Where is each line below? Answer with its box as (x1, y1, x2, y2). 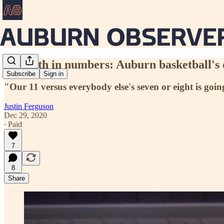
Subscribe (6, 70, 35, 78)
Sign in (43, 70, 63, 78)
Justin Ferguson (4, 101, 53, 110)
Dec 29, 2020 (4, 110, 47, 119)
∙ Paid (4, 119, 22, 128)
